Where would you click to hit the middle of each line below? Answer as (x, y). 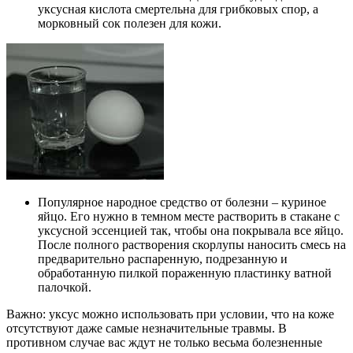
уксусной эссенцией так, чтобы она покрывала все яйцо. (191, 231)
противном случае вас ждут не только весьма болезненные (164, 343)
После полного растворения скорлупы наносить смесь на (192, 245)
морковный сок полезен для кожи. (130, 24)
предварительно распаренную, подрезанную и (163, 259)
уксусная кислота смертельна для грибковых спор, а (178, 9)
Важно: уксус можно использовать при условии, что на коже (170, 314)
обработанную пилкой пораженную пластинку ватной (185, 273)
